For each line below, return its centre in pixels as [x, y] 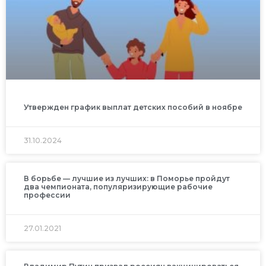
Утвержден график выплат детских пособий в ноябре [133, 107]
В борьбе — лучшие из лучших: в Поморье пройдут [127, 179]
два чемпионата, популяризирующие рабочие [118, 187]
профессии [47, 195]
